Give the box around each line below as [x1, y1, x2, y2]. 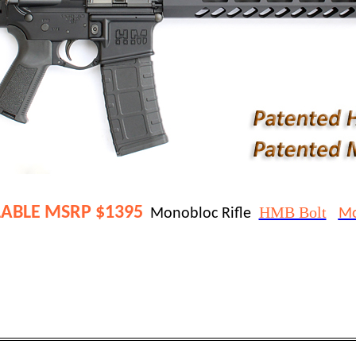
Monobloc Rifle [149, 206, 259, 222]
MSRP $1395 [44, 203, 143, 222]
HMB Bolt [258, 203, 327, 221]
